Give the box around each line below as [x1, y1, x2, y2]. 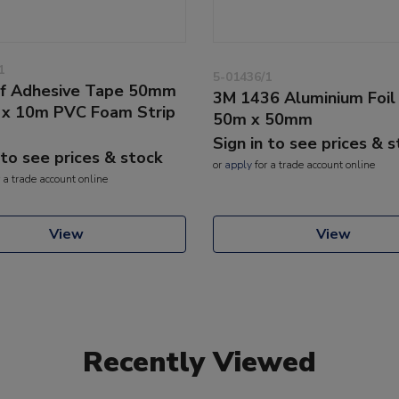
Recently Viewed [83, 342, 316, 381]
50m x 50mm [213, 108, 313, 130]
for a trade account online [252, 157, 375, 172]
